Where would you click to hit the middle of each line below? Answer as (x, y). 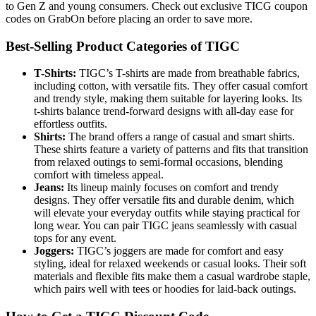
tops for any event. (75, 238)
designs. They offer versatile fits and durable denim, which (164, 200)
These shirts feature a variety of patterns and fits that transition (171, 150)
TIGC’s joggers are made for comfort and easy (179, 251)
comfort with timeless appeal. (99, 175)
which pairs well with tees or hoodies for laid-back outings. (165, 289)
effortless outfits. (71, 124)
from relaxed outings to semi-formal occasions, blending (158, 162)
